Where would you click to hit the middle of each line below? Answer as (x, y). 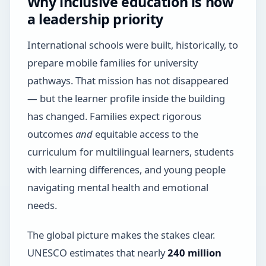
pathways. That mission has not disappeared (128, 80)
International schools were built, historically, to (132, 45)
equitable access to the (145, 134)
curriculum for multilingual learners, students (130, 151)
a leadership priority (95, 19)
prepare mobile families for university (112, 62)
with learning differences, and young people (126, 169)
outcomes (51, 134)
